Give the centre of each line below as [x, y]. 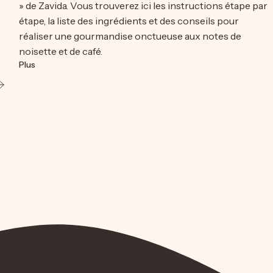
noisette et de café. [61, 51]
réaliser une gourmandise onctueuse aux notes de [130, 36]
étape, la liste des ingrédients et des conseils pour [129, 21]
